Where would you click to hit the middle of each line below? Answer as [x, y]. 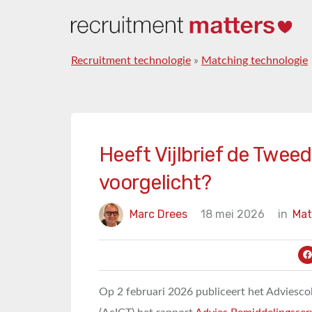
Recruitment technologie [131, 61]
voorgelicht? [155, 182]
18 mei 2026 [233, 214]
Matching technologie [255, 61]
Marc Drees [158, 214]
